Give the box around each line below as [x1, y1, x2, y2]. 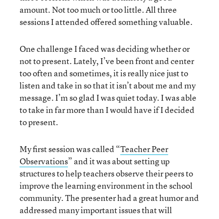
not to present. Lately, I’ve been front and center [20, 55, 194, 66]
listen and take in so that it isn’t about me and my [20, 80, 196, 91]
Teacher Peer [120, 143, 168, 154]
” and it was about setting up [68, 155, 170, 167]
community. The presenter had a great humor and [20, 192, 199, 203]
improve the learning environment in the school [20, 180, 193, 191]
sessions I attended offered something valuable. [20, 16, 193, 27]
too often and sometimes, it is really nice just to [20, 67, 188, 79]
